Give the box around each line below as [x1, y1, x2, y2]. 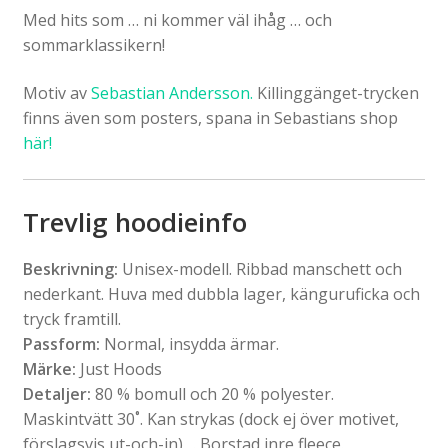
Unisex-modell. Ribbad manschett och [117, 258, 402, 281]
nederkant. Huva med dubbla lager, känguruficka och [22, 283, 420, 306]
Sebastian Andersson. [90, 81, 253, 104]
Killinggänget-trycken [252, 81, 419, 104]
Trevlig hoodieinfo [22, 204, 247, 241]
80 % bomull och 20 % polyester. [90, 383, 334, 406]
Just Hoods [75, 358, 162, 381]
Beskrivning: [22, 258, 118, 281]
